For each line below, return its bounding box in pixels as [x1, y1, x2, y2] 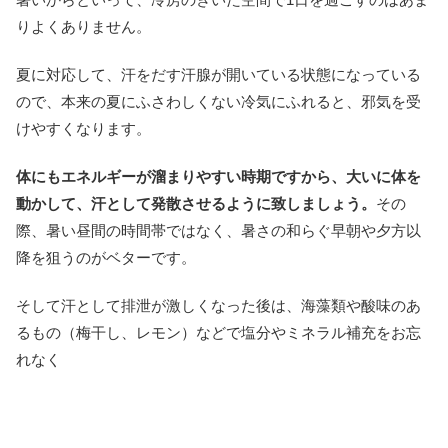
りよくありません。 [16, 17, 151, 35]
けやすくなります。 [16, 119, 151, 137]
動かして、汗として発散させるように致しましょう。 [16, 194, 376, 212]
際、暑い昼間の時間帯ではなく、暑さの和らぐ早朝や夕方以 [16, 221, 421, 239]
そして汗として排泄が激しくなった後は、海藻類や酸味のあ [16, 296, 421, 314]
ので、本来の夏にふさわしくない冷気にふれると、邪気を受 [16, 92, 421, 110]
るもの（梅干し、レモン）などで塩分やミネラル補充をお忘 [16, 323, 421, 341]
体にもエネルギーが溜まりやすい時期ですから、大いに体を [16, 167, 421, 185]
